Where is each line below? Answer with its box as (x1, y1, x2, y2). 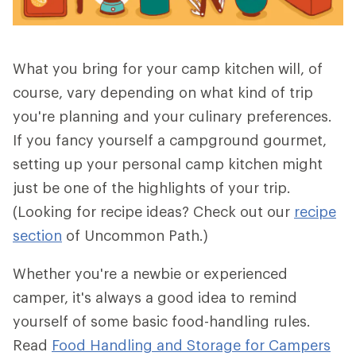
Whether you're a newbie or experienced (13, 265, 288, 282)
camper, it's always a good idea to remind (13, 288, 297, 306)
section (13, 226, 62, 244)
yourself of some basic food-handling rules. (13, 312, 311, 330)
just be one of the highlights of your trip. (13, 179, 291, 196)
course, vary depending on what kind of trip (13, 83, 313, 101)
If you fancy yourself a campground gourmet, (13, 131, 327, 149)
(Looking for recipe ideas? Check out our (13, 203, 294, 220)
